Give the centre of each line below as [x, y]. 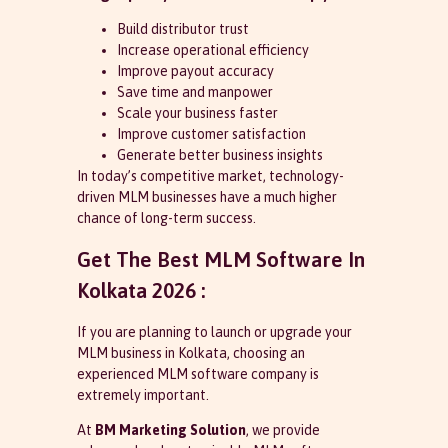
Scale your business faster [197, 113]
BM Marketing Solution [170, 429]
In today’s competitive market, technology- [210, 176]
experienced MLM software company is [197, 373]
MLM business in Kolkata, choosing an [190, 352]
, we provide [282, 429]
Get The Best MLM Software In [220, 259]
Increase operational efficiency [212, 50]
